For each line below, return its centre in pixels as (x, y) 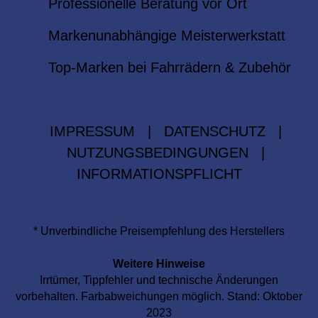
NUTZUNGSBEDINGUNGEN (157, 153)
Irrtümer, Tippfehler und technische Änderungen (159, 280)
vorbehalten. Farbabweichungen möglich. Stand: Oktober (159, 296)
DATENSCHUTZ (214, 131)
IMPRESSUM (92, 131)
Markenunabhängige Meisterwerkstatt (166, 35)
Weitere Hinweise (159, 264)
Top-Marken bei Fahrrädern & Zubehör (169, 67)
